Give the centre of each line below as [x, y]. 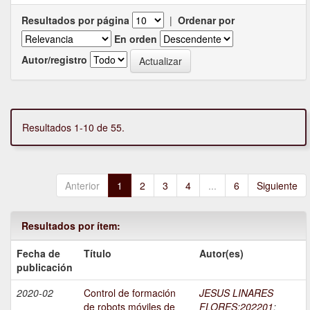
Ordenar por [206, 20]
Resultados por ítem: [71, 226]
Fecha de [38, 254]
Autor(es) [221, 254]
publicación [45, 267]
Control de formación [130, 293]
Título [98, 254]
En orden [136, 39]
